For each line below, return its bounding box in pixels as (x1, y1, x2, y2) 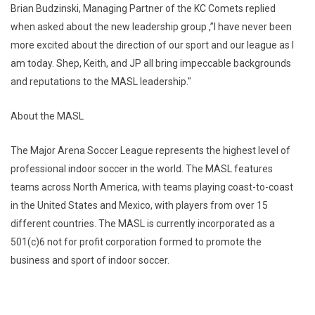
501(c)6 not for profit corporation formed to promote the (11, 236, 262, 247)
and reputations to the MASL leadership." (11, 76, 191, 87)
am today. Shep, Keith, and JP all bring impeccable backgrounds (11, 58, 291, 69)
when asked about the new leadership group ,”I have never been (11, 21, 292, 32)
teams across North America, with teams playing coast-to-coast (11, 181, 293, 193)
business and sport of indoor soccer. (11, 255, 169, 266)
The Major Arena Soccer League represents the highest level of (11, 145, 290, 156)
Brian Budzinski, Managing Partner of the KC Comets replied (11, 3, 276, 14)
